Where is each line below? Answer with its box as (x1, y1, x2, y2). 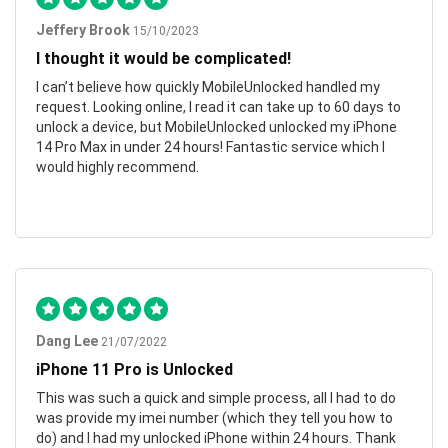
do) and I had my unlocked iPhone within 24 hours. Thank (36, 429, 396, 446)
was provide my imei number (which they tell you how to (36, 409, 393, 426)
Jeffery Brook (36, 21, 130, 38)
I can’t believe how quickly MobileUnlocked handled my (36, 78, 380, 95)
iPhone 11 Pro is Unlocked (36, 359, 233, 379)
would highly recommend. (36, 158, 199, 175)
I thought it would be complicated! (36, 48, 291, 68)
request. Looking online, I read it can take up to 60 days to (36, 98, 401, 115)
